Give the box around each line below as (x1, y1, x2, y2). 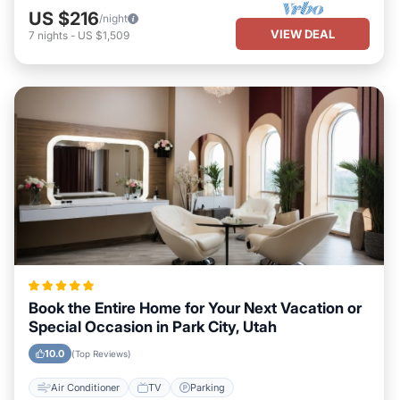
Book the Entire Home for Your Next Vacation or (29, 299, 362, 317)
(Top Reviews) (71, 348, 131, 359)
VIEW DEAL (271, 26, 335, 41)
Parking (190, 380, 225, 394)
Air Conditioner (51, 380, 120, 394)
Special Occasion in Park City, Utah (29, 318, 277, 336)
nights (37, 28, 68, 42)
